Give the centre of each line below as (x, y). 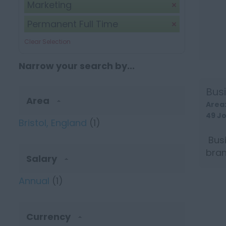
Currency (49, 217)
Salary (43, 159)
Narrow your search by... (77, 66)
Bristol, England (53, 123)
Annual (34, 181)
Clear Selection (47, 42)
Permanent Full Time (73, 24)
